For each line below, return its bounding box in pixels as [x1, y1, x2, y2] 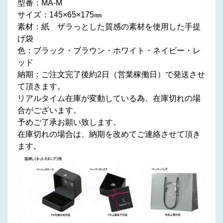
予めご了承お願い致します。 [17, 118, 121, 127]
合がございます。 [17, 106, 81, 115]
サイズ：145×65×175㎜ [17, 10, 102, 19]
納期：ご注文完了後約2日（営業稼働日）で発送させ [17, 70, 205, 79]
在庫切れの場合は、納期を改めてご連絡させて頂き [17, 130, 201, 139]
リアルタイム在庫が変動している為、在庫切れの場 [17, 94, 201, 103]
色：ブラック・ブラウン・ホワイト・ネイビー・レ [17, 46, 201, 55]
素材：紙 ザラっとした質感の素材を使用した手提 [17, 22, 201, 31]
